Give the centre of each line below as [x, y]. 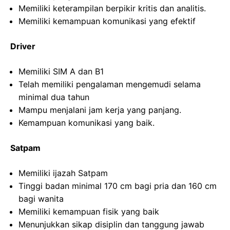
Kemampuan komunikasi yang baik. [87, 123]
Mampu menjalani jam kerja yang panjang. [100, 110]
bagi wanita [41, 199]
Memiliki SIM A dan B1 [61, 72]
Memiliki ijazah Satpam [63, 173]
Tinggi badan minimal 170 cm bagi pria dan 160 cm [118, 186]
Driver [23, 46]
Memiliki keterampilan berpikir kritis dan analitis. [112, 8]
